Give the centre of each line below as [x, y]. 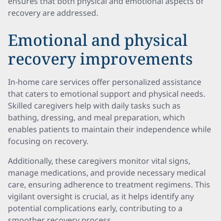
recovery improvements [100, 58]
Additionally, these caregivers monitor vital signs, [99, 161]
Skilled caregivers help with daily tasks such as [94, 106]
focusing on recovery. [48, 141]
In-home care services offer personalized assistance [105, 82]
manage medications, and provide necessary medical [107, 173]
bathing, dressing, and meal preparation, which [96, 117]
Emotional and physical [98, 40]
